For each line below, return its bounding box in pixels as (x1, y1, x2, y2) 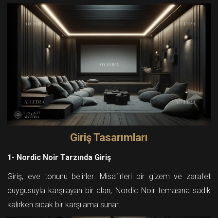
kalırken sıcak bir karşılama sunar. (7, 200, 120, 210)
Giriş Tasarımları (70, 131, 148, 144)
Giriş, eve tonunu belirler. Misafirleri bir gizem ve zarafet (7, 172, 211, 182)
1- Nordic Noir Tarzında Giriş (7, 153, 111, 163)
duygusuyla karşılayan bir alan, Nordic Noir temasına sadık (7, 186, 211, 196)
